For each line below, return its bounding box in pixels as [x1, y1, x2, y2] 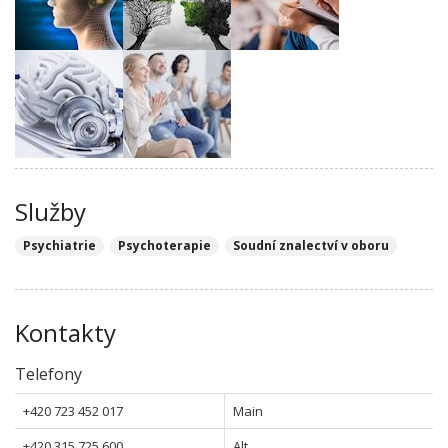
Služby [15, 195, 86, 228]
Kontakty [15, 316, 116, 349]
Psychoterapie [118, 237, 211, 254]
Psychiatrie [23, 237, 96, 254]
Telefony [15, 363, 82, 385]
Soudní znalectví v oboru [233, 237, 389, 254]
